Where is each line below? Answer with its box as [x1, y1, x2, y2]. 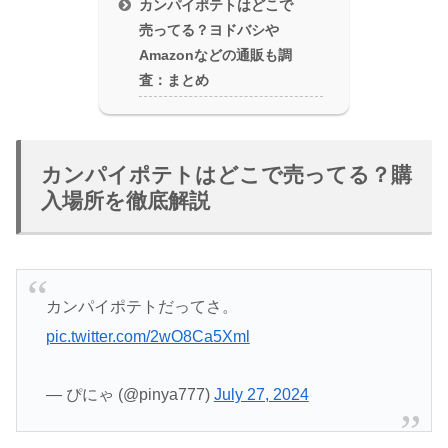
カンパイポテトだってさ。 [45, 297, 238, 315]
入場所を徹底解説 [41, 188, 210, 212]
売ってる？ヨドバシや [139, 22, 280, 38]
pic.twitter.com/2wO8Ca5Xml [45, 327, 250, 345]
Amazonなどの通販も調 [139, 47, 293, 63]
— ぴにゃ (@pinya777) [45, 385, 214, 403]
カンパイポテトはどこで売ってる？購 [41, 162, 412, 186]
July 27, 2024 [213, 385, 309, 403]
